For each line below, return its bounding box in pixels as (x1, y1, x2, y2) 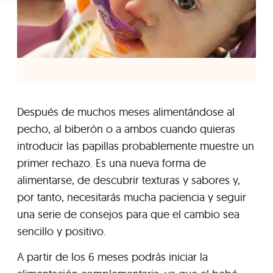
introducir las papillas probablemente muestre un (17, 138, 254, 153)
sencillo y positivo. (17, 224, 106, 238)
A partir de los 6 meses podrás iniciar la (17, 249, 208, 264)
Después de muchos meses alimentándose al (17, 104, 235, 119)
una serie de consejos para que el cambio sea (17, 207, 239, 221)
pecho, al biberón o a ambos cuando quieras (17, 121, 235, 136)
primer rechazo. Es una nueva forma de (17, 155, 206, 170)
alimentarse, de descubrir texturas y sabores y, (17, 172, 240, 187)
